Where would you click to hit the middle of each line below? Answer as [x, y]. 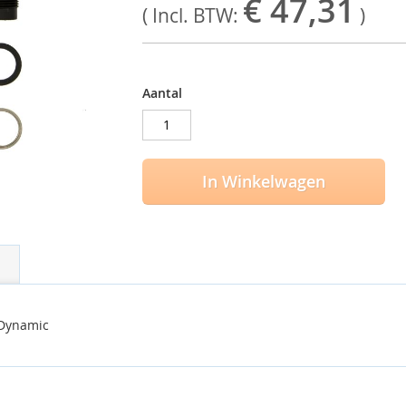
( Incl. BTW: [192, 15]
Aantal [162, 93]
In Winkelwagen [263, 181]
